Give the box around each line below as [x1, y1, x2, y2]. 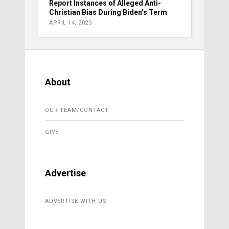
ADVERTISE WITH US [45, 198, 107, 205]
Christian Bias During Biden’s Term [49, 8, 167, 17]
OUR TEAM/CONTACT [45, 107, 109, 114]
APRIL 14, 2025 [49, 19, 91, 27]
